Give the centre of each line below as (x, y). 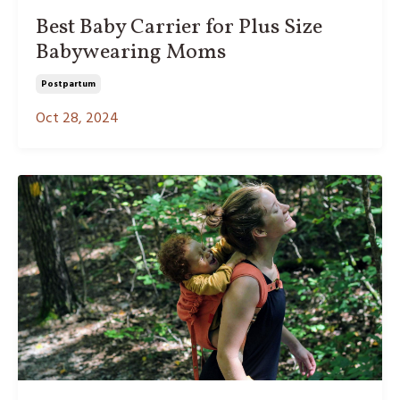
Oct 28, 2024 (77, 119)
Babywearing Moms (131, 53)
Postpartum (68, 84)
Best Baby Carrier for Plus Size (179, 28)
